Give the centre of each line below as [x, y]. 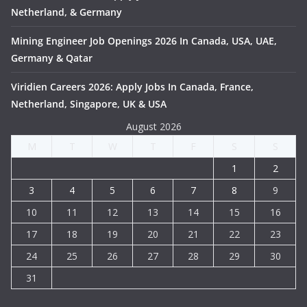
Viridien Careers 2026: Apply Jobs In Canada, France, [132, 87]
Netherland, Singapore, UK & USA [89, 104]
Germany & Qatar [52, 58]
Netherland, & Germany [66, 12]
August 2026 [153, 127]
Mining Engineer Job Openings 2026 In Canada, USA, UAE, [144, 41]
